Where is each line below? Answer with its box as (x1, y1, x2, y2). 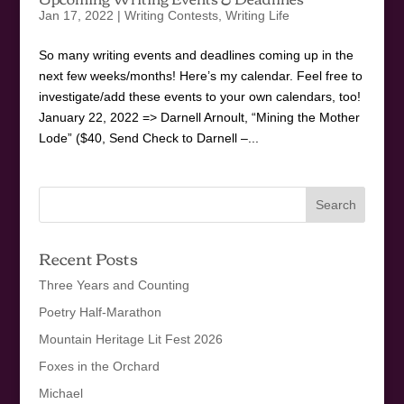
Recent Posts (38, 242, 138, 273)
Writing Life (225, 7, 289, 23)
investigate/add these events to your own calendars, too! (38, 88, 361, 104)
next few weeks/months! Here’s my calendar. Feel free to (38, 68, 363, 83)
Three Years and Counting (38, 277, 189, 292)
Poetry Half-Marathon (38, 304, 161, 319)
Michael (38, 385, 83, 400)
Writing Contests (124, 7, 218, 23)
